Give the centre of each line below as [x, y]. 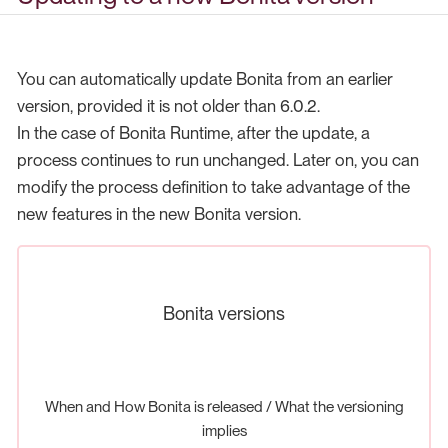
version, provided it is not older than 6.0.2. [168, 105]
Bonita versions [224, 313]
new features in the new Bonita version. [159, 213]
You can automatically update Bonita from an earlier [205, 78]
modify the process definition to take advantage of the [213, 186]
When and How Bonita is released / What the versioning [224, 407]
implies [224, 431]
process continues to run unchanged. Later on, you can [218, 159]
